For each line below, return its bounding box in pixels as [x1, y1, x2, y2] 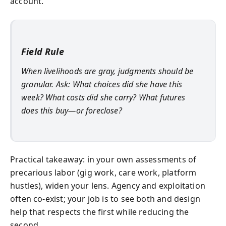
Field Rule [21, 45, 64, 58]
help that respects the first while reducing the [10, 206, 189, 217]
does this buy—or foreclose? [21, 104, 122, 116]
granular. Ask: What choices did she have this [21, 78, 183, 90]
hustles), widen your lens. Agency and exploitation [10, 180, 205, 191]
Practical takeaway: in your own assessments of [10, 154, 197, 165]
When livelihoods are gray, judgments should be [21, 65, 194, 77]
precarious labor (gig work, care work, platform [10, 167, 197, 178]
